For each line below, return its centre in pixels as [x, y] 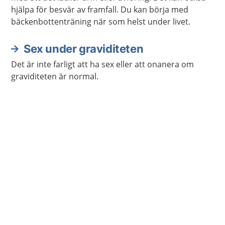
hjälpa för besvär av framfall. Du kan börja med [100, 10]
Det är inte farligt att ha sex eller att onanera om [102, 64]
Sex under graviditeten [84, 49]
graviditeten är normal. [55, 76]
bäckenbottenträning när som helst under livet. [101, 22]
